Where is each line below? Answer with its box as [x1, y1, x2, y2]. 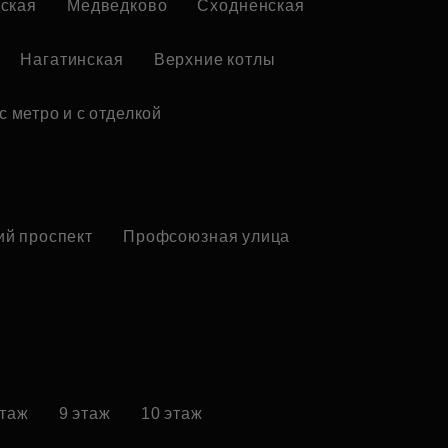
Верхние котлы [153, 51, 276, 68]
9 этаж [59, 405, 111, 422]
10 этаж [140, 405, 203, 422]
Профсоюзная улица [123, 228, 291, 245]
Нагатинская [20, 51, 124, 68]
